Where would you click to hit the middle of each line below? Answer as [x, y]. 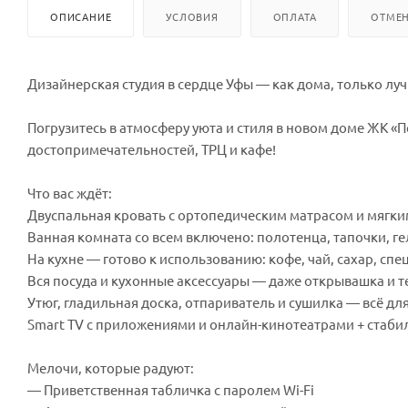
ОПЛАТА [295, 16]
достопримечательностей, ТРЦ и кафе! [152, 148]
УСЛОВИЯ [192, 16]
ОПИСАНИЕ [81, 16]
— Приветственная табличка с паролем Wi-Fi [171, 389]
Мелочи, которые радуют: [111, 367]
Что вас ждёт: [70, 192]
